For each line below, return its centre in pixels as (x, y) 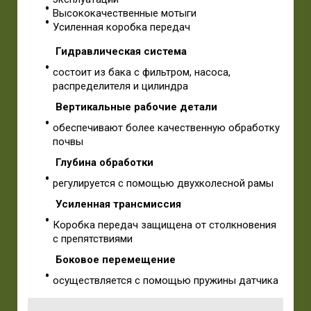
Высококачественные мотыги (125, 13)
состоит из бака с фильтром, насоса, (142, 72)
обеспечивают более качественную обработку (166, 128)
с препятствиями (93, 239)
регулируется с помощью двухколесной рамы (163, 183)
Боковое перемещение (116, 260)
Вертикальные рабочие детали (136, 107)
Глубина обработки (104, 162)
